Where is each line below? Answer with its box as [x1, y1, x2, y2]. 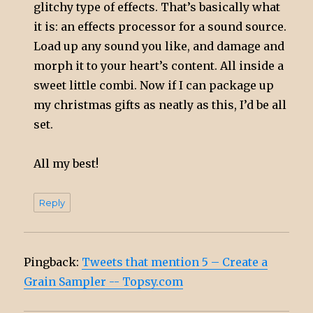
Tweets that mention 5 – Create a [82, 255, 268, 270]
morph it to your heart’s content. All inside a [34, 59, 284, 73]
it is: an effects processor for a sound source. [34, 20, 287, 34]
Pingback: [24, 255, 82, 270]
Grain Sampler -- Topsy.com [24, 275, 184, 289]
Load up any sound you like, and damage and [34, 39, 285, 54]
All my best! [34, 156, 99, 171]
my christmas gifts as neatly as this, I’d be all [34, 98, 287, 112]
